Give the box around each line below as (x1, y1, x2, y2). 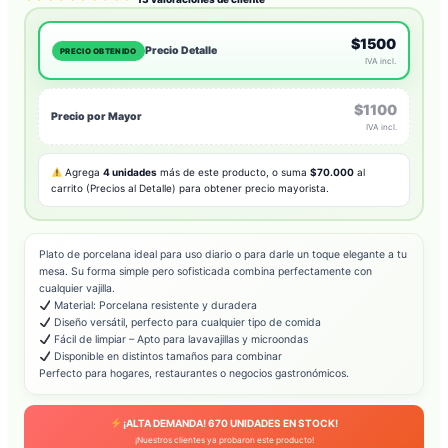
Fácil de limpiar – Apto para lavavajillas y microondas (50, 333, 308, 347)
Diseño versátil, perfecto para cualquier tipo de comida (50, 316, 321, 330)
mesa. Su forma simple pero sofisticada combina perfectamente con (39, 265, 372, 279)
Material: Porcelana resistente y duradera (50, 299, 257, 313)
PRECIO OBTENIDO (60, 45, 137, 56)
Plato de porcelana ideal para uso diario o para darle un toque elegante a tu (39, 248, 407, 262)
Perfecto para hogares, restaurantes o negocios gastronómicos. (39, 367, 349, 381)
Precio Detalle (144, 43, 217, 57)
